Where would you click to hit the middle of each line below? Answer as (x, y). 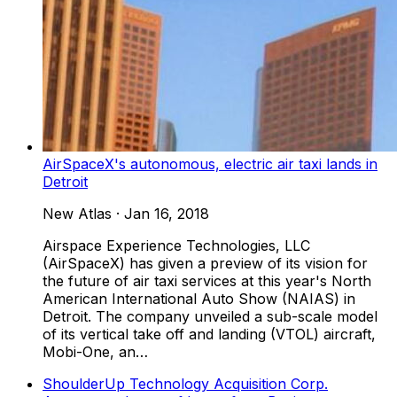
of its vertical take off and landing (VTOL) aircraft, (209, 334)
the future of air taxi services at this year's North (207, 280)
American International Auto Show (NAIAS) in (199, 298)
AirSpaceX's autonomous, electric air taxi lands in (210, 163)
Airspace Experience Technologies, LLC (176, 245)
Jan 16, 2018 (167, 213)
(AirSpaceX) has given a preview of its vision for (205, 263)
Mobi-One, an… (95, 351)
